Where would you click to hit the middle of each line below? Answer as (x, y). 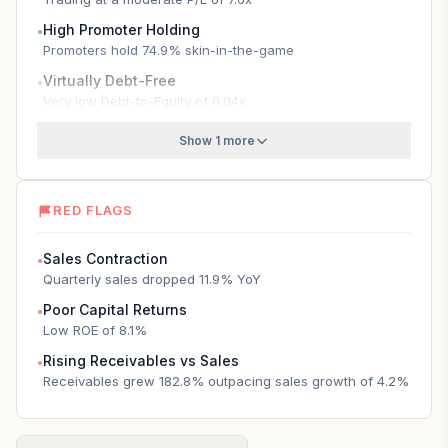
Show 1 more (217, 140)
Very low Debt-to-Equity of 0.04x (144, 101)
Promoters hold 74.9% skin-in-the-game (168, 50)
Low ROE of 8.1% (95, 330)
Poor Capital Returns (115, 309)
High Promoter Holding (121, 29)
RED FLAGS (93, 210)
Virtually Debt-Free (109, 80)
